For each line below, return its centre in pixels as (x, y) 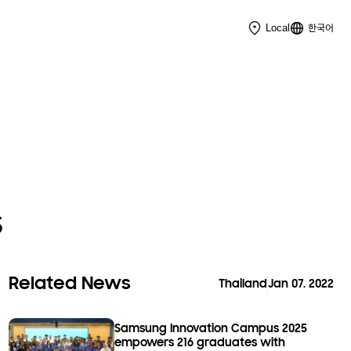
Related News (69, 284)
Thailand (242, 285)
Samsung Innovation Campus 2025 (211, 329)
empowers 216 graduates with (200, 343)
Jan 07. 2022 (301, 285)
